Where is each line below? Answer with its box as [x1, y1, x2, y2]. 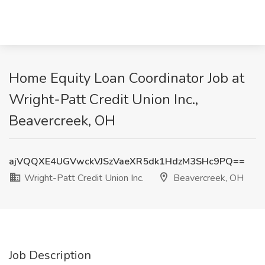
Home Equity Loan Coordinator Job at [9, 69, 244, 88]
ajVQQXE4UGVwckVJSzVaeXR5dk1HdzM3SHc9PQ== [9, 155, 245, 168]
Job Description [9, 247, 91, 263]
